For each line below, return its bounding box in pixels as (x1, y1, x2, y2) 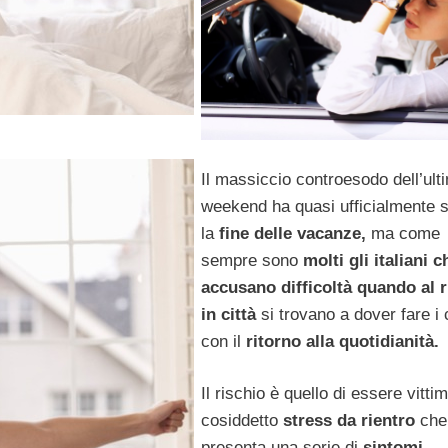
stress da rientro (282, 411, 415, 431)
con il (200, 331, 246, 351)
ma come (370, 223, 440, 243)
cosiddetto (200, 411, 283, 431)
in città (200, 304, 261, 324)
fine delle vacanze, (218, 223, 371, 243)
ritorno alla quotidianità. (245, 331, 439, 351)
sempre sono (200, 250, 303, 270)
